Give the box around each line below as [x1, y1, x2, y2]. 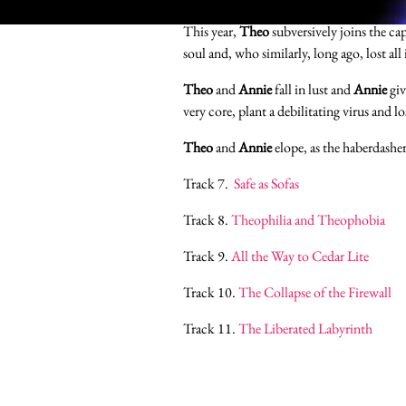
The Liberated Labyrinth [238, 318, 372, 338]
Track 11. [183, 318, 238, 338]
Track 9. [183, 246, 231, 266]
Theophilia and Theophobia [231, 209, 385, 229]
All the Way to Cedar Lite [231, 246, 369, 266]
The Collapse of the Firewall [238, 282, 391, 302]
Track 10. [183, 282, 238, 302]
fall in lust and [272, 79, 353, 99]
